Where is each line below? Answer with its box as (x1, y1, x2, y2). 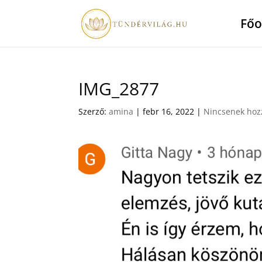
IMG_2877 (78, 77, 160, 101)
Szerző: (78, 106, 109, 117)
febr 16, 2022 (143, 106, 195, 117)
